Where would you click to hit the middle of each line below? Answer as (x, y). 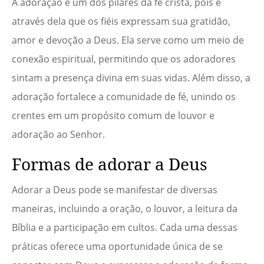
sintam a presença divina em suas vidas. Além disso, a (131, 78)
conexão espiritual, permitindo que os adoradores (124, 59)
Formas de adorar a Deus (110, 164)
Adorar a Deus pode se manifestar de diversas (115, 190)
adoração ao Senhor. (58, 135)
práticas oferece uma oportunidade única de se (117, 247)
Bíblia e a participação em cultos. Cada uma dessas (125, 228)
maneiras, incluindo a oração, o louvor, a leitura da (125, 209)
